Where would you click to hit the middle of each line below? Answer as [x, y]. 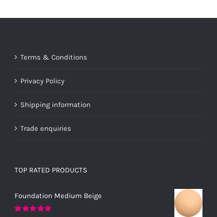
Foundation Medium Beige [58, 196]
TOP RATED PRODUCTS [51, 170]
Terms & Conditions [54, 57]
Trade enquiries [46, 128]
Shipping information [55, 105]
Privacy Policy [42, 81]
